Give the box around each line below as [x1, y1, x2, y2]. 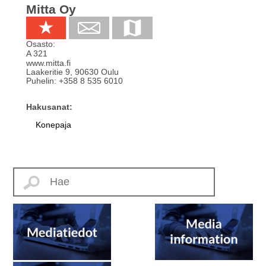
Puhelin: [26, 76, 56, 86]
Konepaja [36, 120, 71, 130]
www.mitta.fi [26, 58, 71, 68]
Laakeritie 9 [26, 67, 70, 77]
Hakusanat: [26, 102, 72, 112]
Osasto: [26, 39, 55, 49]
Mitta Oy [26, 2, 76, 17]
